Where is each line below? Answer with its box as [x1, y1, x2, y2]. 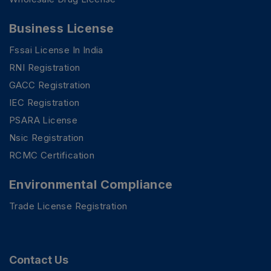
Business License [9, 21, 114, 36]
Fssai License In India [9, 44, 103, 56]
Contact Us [9, 253, 68, 267]
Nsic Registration [9, 132, 84, 144]
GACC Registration [9, 79, 91, 91]
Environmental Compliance [9, 177, 173, 192]
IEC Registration [9, 97, 80, 109]
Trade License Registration [9, 200, 128, 212]
